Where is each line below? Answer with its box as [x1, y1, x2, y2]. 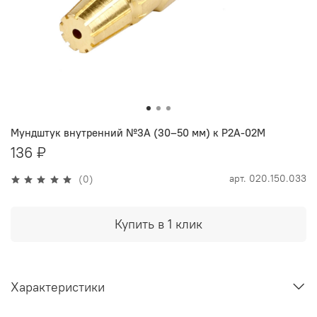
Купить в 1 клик [115, 216, 202, 233]
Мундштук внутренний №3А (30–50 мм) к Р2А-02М [11, 126, 265, 140]
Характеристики [11, 279, 105, 295]
